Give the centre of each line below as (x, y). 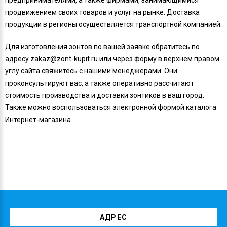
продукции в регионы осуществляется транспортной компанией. (113, 24)
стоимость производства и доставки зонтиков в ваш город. (105, 95)
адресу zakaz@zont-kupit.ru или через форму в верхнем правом (112, 59)
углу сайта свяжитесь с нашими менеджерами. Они (91, 71)
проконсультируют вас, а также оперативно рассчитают (100, 83)
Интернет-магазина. (39, 119)
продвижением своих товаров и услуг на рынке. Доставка (102, 12)
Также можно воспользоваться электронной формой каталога (111, 107)
